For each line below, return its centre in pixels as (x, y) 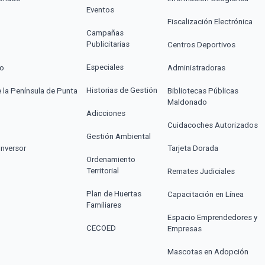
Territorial (103, 170)
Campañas (105, 33)
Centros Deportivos (201, 44)
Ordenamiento (111, 159)
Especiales (105, 67)
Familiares (104, 205)
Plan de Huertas (114, 193)
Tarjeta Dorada (193, 148)
